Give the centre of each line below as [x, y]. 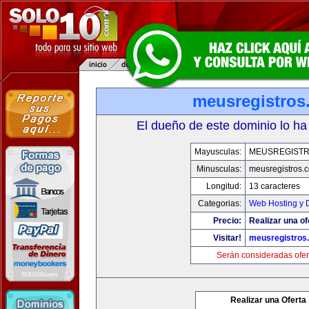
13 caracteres [274, 186]
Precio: [227, 221]
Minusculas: [219, 169]
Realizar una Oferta [268, 300]
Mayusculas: [218, 152]
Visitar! [227, 238]
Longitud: [223, 186]
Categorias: [219, 203]
